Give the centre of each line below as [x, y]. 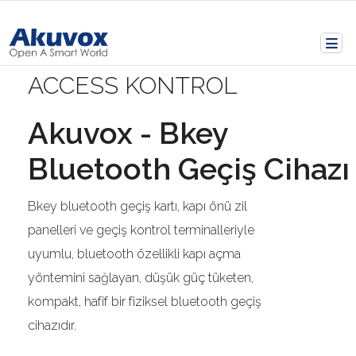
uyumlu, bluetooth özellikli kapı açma [134, 254]
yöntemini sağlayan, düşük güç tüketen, [141, 278]
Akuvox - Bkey [128, 133]
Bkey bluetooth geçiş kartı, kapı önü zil [137, 206]
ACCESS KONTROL [133, 85]
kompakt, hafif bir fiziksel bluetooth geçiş [145, 302]
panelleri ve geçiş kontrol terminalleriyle [141, 230]
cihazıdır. [52, 325]
